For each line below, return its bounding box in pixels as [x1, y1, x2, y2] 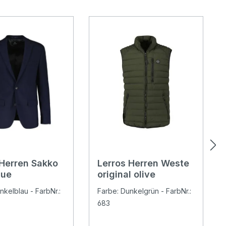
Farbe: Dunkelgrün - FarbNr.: [97, 186, 192, 195]
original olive [97, 168, 156, 180]
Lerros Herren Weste [97, 157, 190, 168]
